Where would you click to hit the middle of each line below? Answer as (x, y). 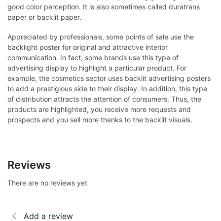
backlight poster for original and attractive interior (88, 47)
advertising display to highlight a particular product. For (97, 68)
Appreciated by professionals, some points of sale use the (101, 37)
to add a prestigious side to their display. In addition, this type (107, 89)
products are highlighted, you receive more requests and (99, 110)
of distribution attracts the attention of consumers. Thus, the (104, 99)
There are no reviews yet (47, 183)
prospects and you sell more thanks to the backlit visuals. (100, 120)
